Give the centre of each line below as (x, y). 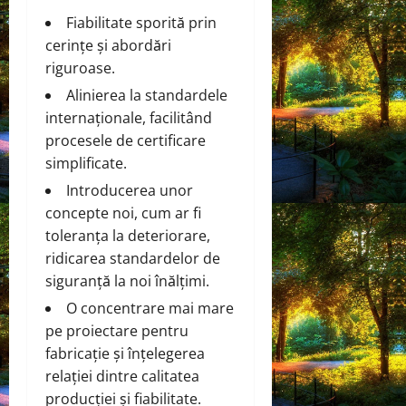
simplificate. (86, 163)
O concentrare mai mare (150, 308)
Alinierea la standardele (147, 95)
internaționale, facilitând (129, 117)
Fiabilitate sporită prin (141, 22)
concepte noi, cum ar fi (123, 213)
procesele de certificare (126, 140)
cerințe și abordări (108, 45)
